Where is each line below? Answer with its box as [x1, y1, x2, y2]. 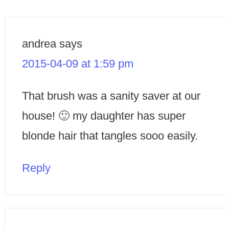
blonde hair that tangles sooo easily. [21, 129, 198, 143]
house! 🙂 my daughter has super [21, 109, 186, 123]
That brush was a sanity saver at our [21, 89, 200, 103]
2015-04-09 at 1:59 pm [21, 57, 133, 71]
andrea [21, 37, 56, 51]
